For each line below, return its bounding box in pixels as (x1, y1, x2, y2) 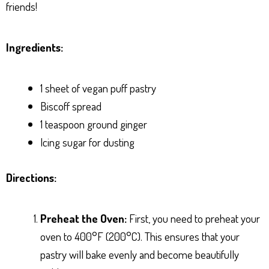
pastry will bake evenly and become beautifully (40, 246, 239, 262)
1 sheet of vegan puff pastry (40, 80, 156, 96)
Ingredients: (6, 40, 63, 55)
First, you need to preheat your (127, 210, 260, 226)
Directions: (6, 169, 56, 185)
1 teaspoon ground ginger (40, 116, 147, 132)
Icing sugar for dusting (40, 134, 134, 150)
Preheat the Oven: (40, 210, 127, 226)
